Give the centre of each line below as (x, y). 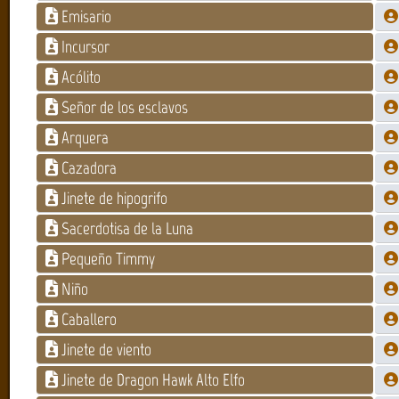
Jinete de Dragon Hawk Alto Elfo (153, 379)
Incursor (85, 46)
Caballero (89, 319)
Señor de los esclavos (124, 107)
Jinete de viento (106, 349)
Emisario (86, 16)
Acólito (81, 77)
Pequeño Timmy (108, 258)
